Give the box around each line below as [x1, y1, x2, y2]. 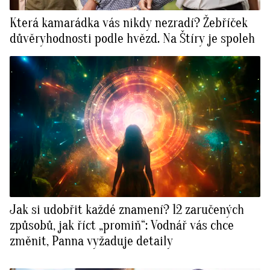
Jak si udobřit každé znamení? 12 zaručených [10, 202, 244, 218]
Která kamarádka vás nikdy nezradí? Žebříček [10, 15, 248, 31]
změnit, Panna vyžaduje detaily [10, 233, 173, 250]
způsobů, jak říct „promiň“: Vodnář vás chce [10, 218, 234, 234]
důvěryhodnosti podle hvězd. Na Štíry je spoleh [10, 31, 255, 47]
